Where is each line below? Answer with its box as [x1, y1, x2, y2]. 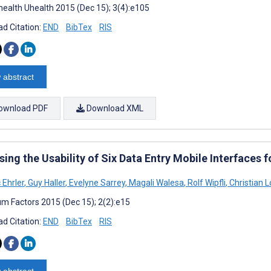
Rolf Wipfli [186, 177, 226, 188]
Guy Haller [26, 177, 65, 188]
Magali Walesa [127, 177, 184, 188]
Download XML [85, 103, 143, 113]
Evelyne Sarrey [67, 177, 125, 188]
